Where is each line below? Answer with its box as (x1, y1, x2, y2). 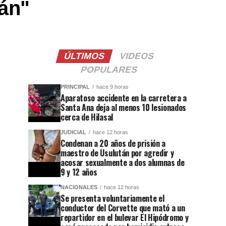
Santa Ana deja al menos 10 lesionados (61, 101, 187, 114)
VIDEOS (118, 51, 155, 62)
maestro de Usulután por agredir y (61, 147, 174, 159)
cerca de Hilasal (61, 111, 113, 124)
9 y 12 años (61, 166, 97, 179)
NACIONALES (61, 184, 97, 191)
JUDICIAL (61, 129, 86, 136)
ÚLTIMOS (63, 51, 106, 62)
